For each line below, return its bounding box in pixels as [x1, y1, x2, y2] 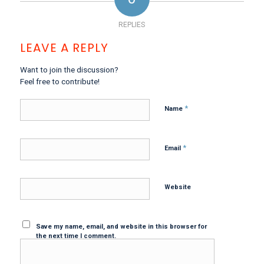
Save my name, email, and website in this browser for [36, 223, 207, 231]
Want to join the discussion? [19, 65, 118, 75]
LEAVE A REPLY [19, 39, 108, 57]
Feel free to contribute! [19, 77, 100, 87]
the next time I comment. [36, 232, 117, 240]
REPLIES [118, 21, 146, 29]
